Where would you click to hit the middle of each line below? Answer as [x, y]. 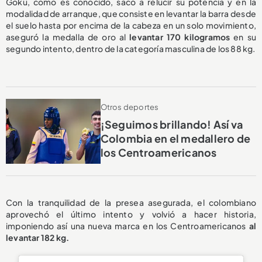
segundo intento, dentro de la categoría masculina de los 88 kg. [131, 48]
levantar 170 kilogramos [180, 37]
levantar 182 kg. [38, 238]
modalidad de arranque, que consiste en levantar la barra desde [131, 13]
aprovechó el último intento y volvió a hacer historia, [131, 214]
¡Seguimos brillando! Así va [172, 125]
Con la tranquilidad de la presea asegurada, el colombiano [131, 203]
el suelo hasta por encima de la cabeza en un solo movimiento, [131, 25]
